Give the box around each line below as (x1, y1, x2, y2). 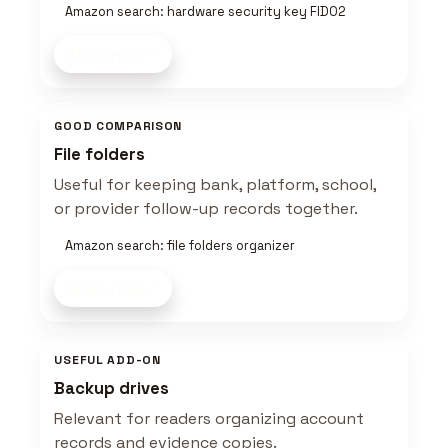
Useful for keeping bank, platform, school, (54, 174, 377, 196)
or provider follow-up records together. (54, 198, 359, 220)
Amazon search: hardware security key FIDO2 (64, 3, 346, 21)
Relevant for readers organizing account (54, 408, 365, 430)
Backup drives (54, 378, 170, 400)
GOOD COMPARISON (54, 118, 183, 135)
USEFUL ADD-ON (54, 352, 161, 369)
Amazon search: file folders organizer (64, 237, 295, 255)
